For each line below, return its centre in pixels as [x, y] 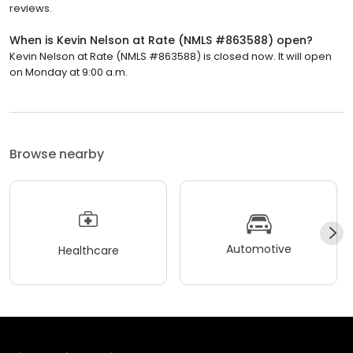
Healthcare [88, 250]
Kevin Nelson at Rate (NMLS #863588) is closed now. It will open [171, 57]
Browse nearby [57, 154]
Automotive [258, 249]
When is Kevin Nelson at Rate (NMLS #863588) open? [161, 41]
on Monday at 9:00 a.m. [69, 72]
